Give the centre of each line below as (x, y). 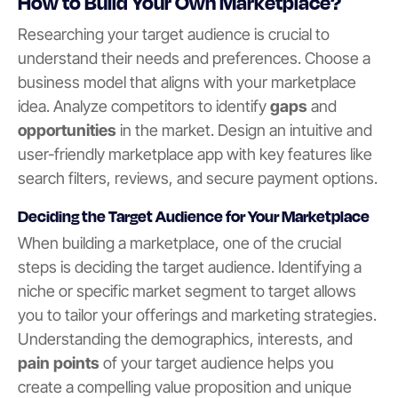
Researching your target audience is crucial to (174, 35)
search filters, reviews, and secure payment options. (198, 179)
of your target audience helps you (217, 363)
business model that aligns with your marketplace (187, 83)
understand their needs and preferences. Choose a (194, 59)
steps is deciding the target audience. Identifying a (190, 267)
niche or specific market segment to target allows (187, 291)
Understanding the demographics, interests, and (185, 339)
